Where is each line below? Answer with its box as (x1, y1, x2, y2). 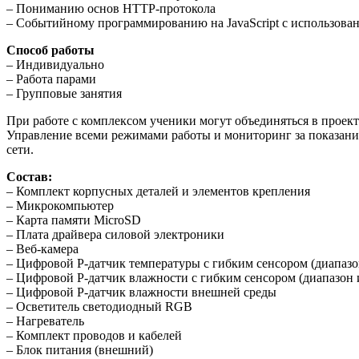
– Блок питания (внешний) (6, 342, 153, 357)
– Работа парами (6, 71, 96, 86)
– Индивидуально (6, 57, 104, 71)
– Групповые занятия (6, 86, 122, 100)
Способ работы (6, 42, 95, 57)
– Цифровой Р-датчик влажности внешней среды (6, 284, 276, 299)
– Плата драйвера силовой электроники (6, 227, 224, 241)
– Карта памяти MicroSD (6, 212, 141, 227)
